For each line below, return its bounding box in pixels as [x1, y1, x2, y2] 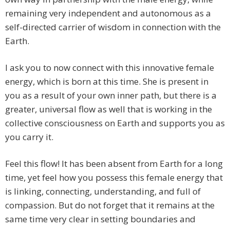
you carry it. [5, 131, 53, 143]
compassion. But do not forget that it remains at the [5, 199, 215, 212]
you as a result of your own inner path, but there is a [5, 89, 217, 102]
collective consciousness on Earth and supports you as [5, 117, 225, 129]
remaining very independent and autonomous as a [5, 7, 211, 20]
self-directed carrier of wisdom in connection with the [5, 21, 221, 33]
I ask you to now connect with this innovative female [5, 62, 214, 74]
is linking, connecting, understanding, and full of [5, 185, 201, 198]
